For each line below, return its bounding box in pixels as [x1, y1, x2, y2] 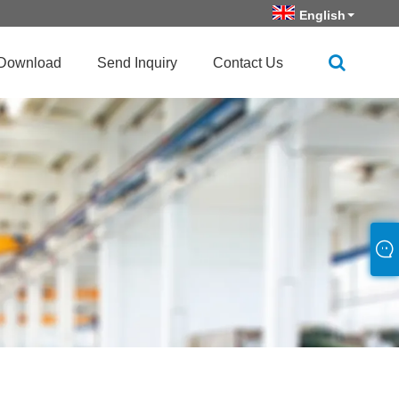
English [299, 8, 346, 22]
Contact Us [213, 54, 283, 70]
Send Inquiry [97, 54, 177, 70]
